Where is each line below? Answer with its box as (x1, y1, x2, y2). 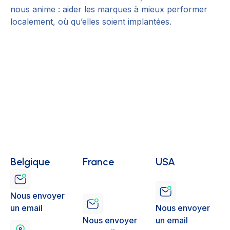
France (83, 156, 114, 168)
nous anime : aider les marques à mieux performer (10, 4, 207, 15)
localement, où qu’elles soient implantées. (10, 16, 171, 27)
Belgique (10, 156, 50, 168)
